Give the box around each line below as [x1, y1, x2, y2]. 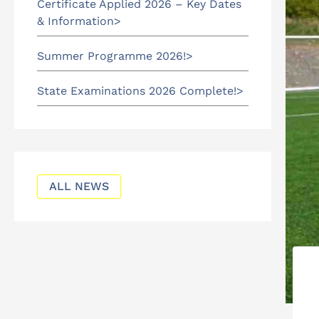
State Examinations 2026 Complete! [37, 84, 236, 98]
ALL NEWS [49, 179, 109, 193]
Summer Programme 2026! [37, 49, 186, 63]
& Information [37, 14, 114, 28]
